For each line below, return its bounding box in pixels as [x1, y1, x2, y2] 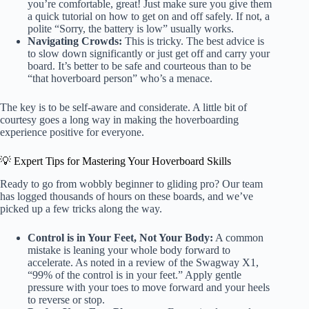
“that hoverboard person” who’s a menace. [28, 72, 212, 85]
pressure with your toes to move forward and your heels [28, 281, 270, 294]
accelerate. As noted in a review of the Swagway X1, [28, 257, 259, 269]
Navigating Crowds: [28, 35, 122, 48]
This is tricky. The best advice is [122, 35, 264, 48]
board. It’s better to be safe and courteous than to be [28, 60, 251, 72]
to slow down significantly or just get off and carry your [28, 48, 270, 60]
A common [213, 232, 263, 244]
